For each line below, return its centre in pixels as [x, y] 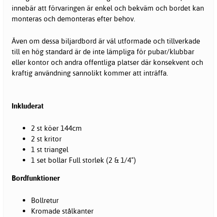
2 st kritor [46, 139]
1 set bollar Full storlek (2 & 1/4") [84, 160]
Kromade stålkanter [62, 211]
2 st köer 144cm [56, 128]
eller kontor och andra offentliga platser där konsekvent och [107, 62]
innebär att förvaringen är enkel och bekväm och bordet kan [108, 8]
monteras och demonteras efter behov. [73, 19]
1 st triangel [50, 150]
